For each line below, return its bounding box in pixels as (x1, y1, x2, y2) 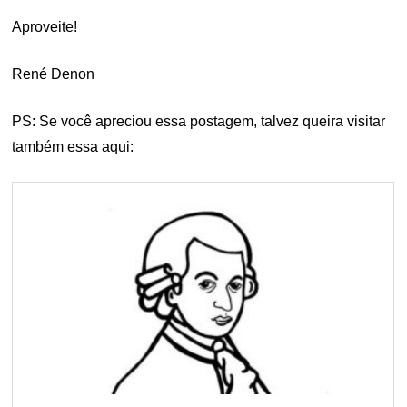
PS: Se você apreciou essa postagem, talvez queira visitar (12, 113, 386, 129)
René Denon (12, 65, 95, 82)
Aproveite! (12, 18, 78, 35)
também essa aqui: (12, 138, 134, 154)
